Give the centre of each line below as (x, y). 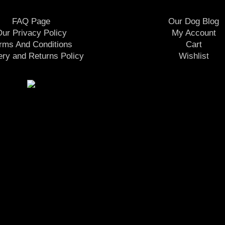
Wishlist (194, 56)
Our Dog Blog (194, 22)
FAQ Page (31, 22)
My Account (194, 33)
